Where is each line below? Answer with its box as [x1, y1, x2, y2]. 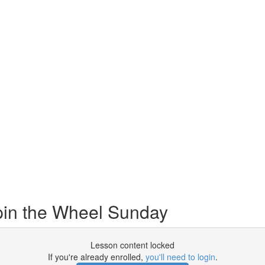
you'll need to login [145, 251, 215, 263]
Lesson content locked [91, 239, 174, 251]
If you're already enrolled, [47, 251, 146, 263]
